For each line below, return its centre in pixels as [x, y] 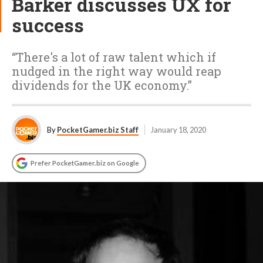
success [48, 25]
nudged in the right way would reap [117, 71]
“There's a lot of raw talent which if [114, 57]
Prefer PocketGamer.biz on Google [85, 163]
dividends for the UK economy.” [102, 85]
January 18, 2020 [178, 130]
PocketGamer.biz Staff [98, 130]
